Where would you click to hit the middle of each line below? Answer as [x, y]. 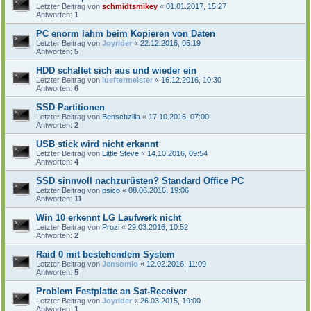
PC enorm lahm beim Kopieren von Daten [126, 33]
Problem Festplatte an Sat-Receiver [111, 291]
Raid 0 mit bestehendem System [106, 254]
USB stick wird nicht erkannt [97, 144]
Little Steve [120, 153]
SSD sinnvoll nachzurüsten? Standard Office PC [140, 180]
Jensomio [120, 263]
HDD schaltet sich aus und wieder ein [116, 70]
